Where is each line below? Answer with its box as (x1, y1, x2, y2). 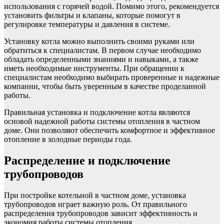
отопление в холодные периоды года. (4, 134, 132, 143)
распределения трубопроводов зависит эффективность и (4, 208, 197, 217)
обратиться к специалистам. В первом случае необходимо (4, 45, 201, 54)
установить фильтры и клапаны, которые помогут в (4, 10, 180, 19)
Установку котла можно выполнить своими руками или (4, 36, 194, 45)
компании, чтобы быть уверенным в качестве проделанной (4, 81, 206, 90)
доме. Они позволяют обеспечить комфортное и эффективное (4, 125, 215, 134)
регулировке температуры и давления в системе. (4, 19, 170, 28)
